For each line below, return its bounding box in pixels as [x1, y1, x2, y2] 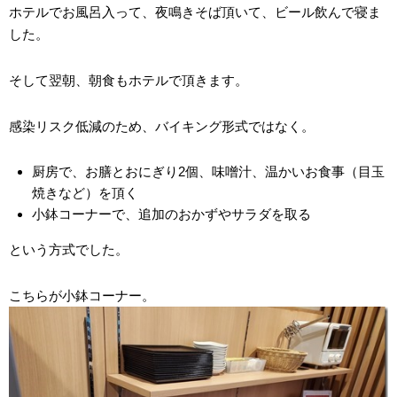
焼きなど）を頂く [31, 184, 138, 200]
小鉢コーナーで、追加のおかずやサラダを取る [31, 206, 311, 222]
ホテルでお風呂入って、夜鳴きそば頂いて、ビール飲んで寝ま [9, 4, 381, 19]
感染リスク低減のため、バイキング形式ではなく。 [9, 118, 315, 134]
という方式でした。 [9, 241, 128, 257]
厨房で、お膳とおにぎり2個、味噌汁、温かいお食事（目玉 [31, 163, 385, 179]
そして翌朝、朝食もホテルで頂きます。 [9, 72, 248, 88]
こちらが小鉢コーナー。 [9, 287, 155, 303]
